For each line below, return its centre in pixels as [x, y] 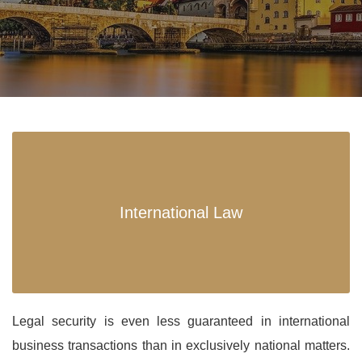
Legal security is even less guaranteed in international [181, 322]
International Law [181, 213]
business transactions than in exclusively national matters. [181, 346]
